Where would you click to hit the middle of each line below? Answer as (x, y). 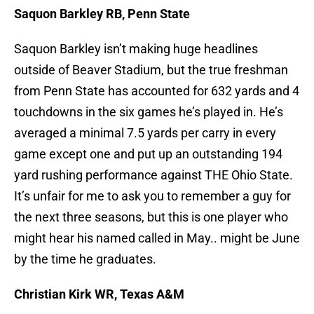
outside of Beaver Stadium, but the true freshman (151, 70)
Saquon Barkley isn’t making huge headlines (136, 49)
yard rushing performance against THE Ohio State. (153, 175)
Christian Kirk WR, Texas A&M (99, 294)
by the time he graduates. (85, 259)
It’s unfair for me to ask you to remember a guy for (152, 196)
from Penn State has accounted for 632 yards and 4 (157, 91)
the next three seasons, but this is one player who (151, 217)
